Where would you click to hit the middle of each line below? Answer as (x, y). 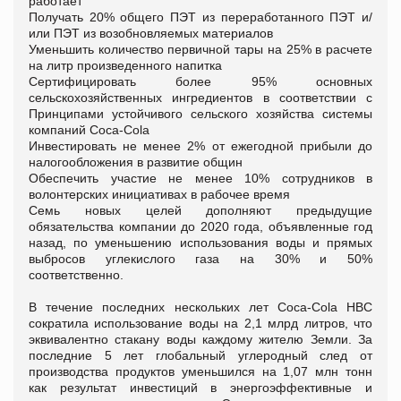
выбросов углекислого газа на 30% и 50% (200, 259)
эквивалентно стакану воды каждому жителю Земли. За (200, 340)
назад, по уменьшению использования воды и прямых (200, 243)
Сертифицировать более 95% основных (200, 82)
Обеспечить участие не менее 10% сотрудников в (200, 179)
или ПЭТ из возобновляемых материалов (151, 34)
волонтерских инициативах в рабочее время (159, 195)
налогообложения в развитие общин (136, 162)
